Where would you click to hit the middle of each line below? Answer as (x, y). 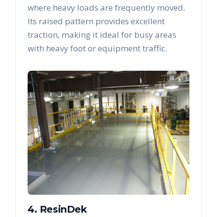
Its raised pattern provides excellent (96, 21)
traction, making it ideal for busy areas (102, 35)
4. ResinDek (57, 209)
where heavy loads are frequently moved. (106, 8)
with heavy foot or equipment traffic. (97, 48)
